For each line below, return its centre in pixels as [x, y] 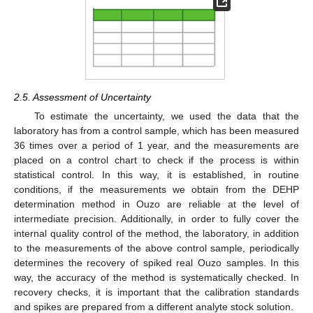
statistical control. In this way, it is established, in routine [156, 174]
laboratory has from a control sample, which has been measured [156, 130]
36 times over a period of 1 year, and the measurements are [156, 145]
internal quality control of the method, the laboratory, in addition [156, 233]
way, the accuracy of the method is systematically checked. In [156, 277]
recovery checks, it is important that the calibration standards [156, 292]
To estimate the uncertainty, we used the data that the [166, 116]
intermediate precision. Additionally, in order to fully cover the [156, 218]
